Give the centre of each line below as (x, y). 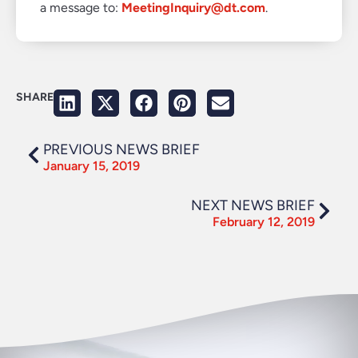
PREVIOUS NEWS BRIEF (121, 149)
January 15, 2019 (91, 166)
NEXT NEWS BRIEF (253, 205)
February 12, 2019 (264, 222)
